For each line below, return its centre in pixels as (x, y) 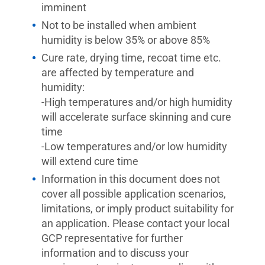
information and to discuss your (115, 253)
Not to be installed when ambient (119, 25)
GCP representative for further (112, 238)
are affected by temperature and (118, 72)
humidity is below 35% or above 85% (126, 40)
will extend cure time (90, 161)
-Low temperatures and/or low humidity (134, 146)
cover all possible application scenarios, (134, 194)
